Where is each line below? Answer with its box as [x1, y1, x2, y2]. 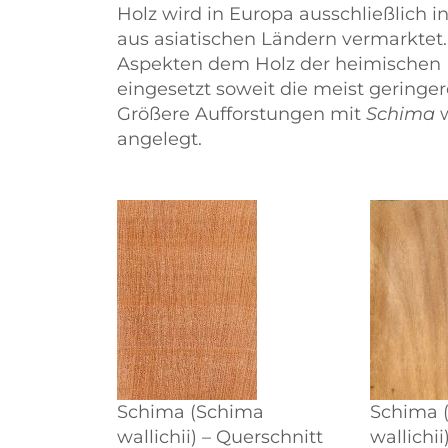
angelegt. [117, 128, 202, 150]
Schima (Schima [117, 401, 264, 423]
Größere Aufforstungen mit [117, 103, 366, 125]
